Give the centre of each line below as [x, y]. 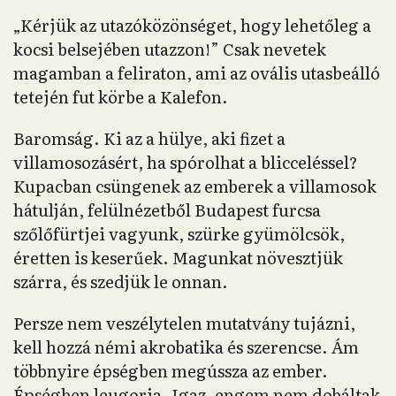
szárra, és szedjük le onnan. [121, 282]
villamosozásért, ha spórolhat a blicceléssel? [186, 162]
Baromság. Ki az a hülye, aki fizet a [149, 138]
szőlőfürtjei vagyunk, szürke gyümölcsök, [179, 234]
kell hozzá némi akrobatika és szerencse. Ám [186, 347]
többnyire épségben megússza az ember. [171, 371]
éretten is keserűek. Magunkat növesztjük [178, 258]
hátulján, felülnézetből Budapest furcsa [167, 210]
